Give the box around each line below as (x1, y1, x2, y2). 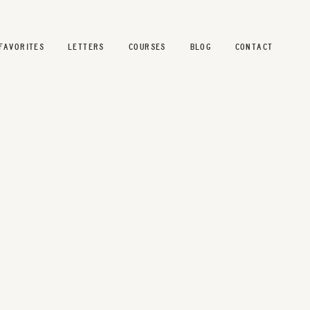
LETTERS (68, 42, 104, 52)
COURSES (129, 42, 166, 52)
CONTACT (235, 42, 273, 52)
